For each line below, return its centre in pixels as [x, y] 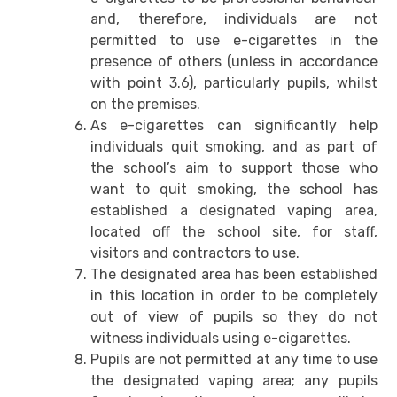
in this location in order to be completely [234, 296]
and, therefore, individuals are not [234, 19]
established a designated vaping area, [234, 211]
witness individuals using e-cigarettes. [221, 339]
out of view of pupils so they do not [234, 317]
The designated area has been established [234, 275]
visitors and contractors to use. [195, 253]
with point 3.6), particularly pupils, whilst [234, 83]
